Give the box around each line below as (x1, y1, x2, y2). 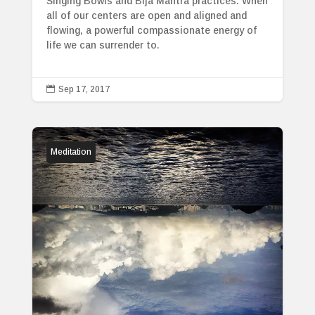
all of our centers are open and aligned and (46, 10, 247, 22)
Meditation (50, 147, 91, 157)
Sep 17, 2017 (58, 84, 110, 95)
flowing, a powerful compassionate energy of (46, 25, 257, 37)
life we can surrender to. (46, 39, 160, 51)
